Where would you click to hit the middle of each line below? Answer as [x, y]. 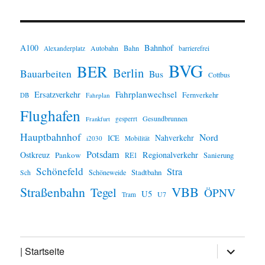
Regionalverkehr [171, 154]
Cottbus [219, 74]
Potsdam [103, 154]
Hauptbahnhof [51, 137]
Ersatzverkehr [58, 94]
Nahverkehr [175, 137]
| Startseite [43, 251]
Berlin [129, 72]
